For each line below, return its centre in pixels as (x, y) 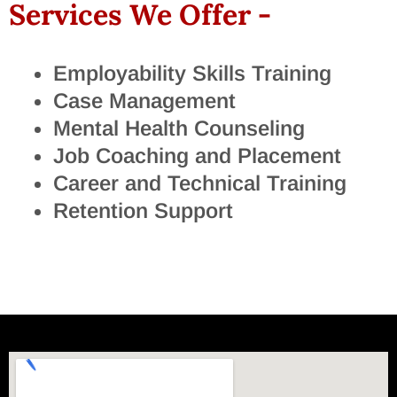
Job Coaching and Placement (197, 156)
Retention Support (143, 211)
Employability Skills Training (192, 74)
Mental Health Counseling (179, 128)
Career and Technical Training (200, 183)
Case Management (144, 101)
